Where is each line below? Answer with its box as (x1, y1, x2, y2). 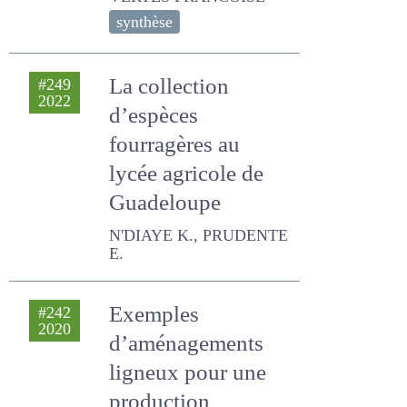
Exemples (109, 282, 202, 312)
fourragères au (109, 130, 248, 160)
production (109, 369, 213, 399)
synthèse (116, 12, 178, 34)
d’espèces (109, 101, 202, 131)
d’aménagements (109, 311, 276, 341)
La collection (109, 72, 226, 102)
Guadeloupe (109, 188, 222, 218)
